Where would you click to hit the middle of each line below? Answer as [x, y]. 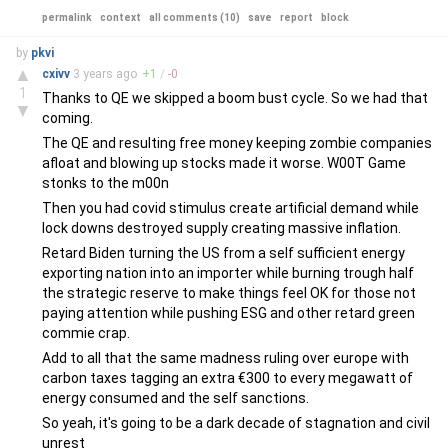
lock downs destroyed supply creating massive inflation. [221, 228]
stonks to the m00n [105, 183]
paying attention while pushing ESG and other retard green [228, 313]
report [296, 17]
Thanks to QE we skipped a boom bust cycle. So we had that [235, 98]
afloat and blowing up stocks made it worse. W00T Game [224, 163]
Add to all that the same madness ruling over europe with [225, 358]
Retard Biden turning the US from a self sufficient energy [223, 253]
